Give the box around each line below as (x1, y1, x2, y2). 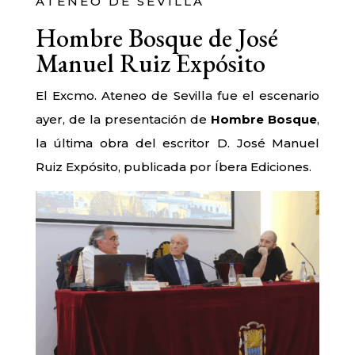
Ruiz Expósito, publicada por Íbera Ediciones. (35, 159, 311, 175)
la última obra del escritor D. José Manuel (35, 136, 320, 151)
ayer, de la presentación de (35, 112, 212, 128)
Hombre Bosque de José (35, 21, 278, 55)
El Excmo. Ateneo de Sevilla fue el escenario (35, 88, 320, 104)
